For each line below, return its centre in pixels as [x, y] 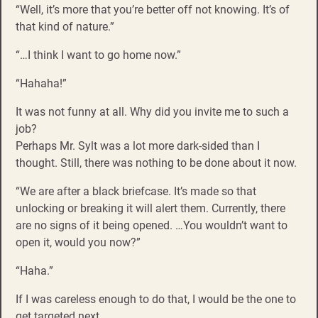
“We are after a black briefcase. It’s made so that [136, 192]
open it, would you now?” [78, 243]
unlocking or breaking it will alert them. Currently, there [150, 209]
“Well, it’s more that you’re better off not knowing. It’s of [153, 10]
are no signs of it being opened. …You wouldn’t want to [152, 226]
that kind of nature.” [65, 27]
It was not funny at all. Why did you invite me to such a [152, 112]
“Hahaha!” [41, 84]
